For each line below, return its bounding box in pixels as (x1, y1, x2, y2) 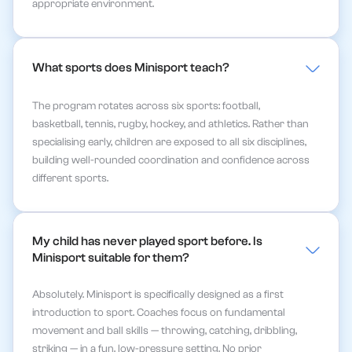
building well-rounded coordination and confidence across (32, 154, 310, 167)
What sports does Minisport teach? (32, 60, 229, 75)
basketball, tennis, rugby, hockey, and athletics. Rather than (32, 118, 309, 131)
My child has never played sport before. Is (32, 233, 262, 248)
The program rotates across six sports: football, (32, 100, 260, 113)
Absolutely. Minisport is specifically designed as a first (32, 288, 284, 302)
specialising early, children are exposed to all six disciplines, (32, 136, 306, 149)
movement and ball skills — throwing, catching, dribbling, (32, 324, 297, 338)
